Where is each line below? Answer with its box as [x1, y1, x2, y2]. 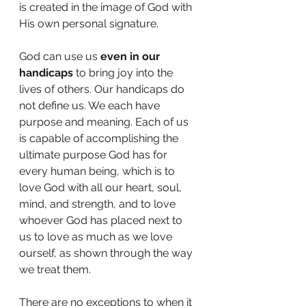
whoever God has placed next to [19, 214, 185, 227]
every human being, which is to [19, 165, 178, 178]
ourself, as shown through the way [19, 247, 195, 260]
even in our [100, 50, 163, 63]
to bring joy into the [73, 66, 176, 79]
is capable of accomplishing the [19, 132, 181, 145]
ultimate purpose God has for [19, 148, 170, 161]
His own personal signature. [19, 17, 161, 30]
